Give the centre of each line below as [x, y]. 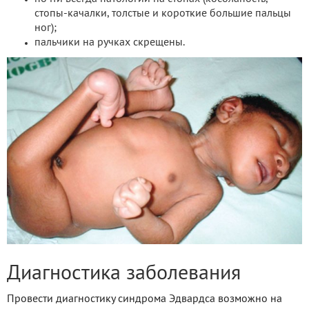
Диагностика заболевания [124, 274]
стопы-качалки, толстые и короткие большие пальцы [163, 14]
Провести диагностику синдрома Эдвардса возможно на [144, 299]
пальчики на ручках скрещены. [110, 43]
